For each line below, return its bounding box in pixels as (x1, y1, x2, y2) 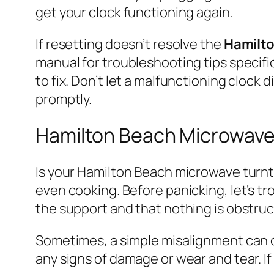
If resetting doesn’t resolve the (35, 34, 224, 53)
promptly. (35, 89, 92, 108)
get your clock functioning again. (35, 2, 233, 21)
